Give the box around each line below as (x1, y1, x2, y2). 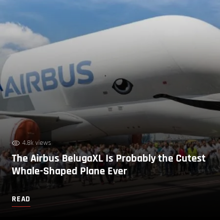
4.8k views (22, 138, 51, 147)
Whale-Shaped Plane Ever (12, 164, 127, 178)
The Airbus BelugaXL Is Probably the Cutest (12, 151, 206, 165)
